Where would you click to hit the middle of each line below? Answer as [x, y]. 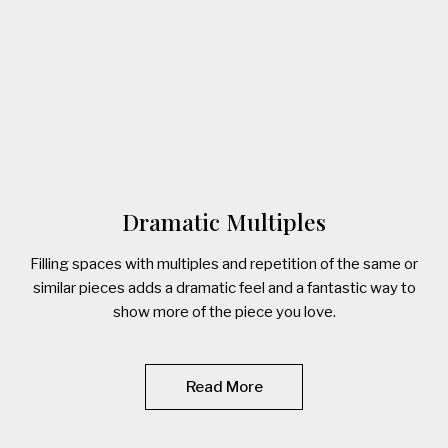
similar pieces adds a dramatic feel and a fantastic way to [224, 288]
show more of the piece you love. [224, 312]
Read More [224, 387]
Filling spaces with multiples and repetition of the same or [224, 264]
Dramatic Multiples [224, 222]
